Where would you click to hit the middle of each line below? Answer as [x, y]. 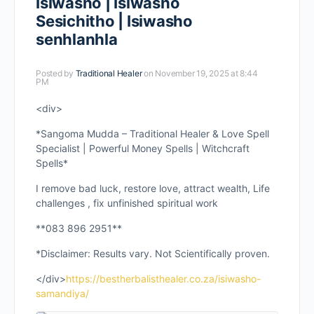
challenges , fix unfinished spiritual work [127, 203]
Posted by [56, 73]
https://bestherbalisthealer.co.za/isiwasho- [163, 279]
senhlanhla [77, 39]
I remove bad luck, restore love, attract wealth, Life [153, 188]
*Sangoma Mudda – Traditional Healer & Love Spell [152, 134]
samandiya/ [62, 293]
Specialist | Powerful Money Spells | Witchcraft [143, 148]
